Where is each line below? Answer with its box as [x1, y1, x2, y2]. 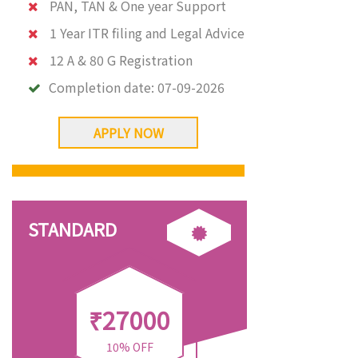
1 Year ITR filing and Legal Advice [50, 23, 245, 42]
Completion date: [49, 78, 157, 97]
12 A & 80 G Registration [50, 50, 193, 70]
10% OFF [105, 339, 153, 355]
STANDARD [28, 216, 117, 241]
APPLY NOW [93, 123, 164, 142]
